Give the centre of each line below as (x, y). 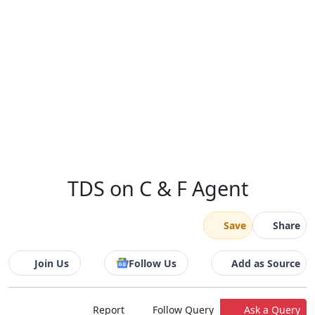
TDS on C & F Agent (157, 188)
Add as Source (266, 263)
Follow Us (152, 263)
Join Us (52, 263)
